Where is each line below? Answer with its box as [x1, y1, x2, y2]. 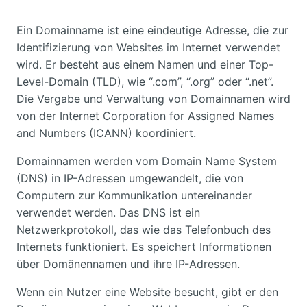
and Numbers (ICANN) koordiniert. [16, 125, 196, 140]
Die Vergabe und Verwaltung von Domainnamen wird [16, 91, 291, 106]
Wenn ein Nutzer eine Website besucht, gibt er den [16, 284, 278, 299]
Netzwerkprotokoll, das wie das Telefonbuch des [16, 222, 271, 236]
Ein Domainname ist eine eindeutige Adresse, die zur [16, 23, 288, 37]
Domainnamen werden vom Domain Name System [16, 153, 277, 168]
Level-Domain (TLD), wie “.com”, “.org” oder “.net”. [16, 74, 273, 88]
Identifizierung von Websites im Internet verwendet [16, 40, 280, 54]
